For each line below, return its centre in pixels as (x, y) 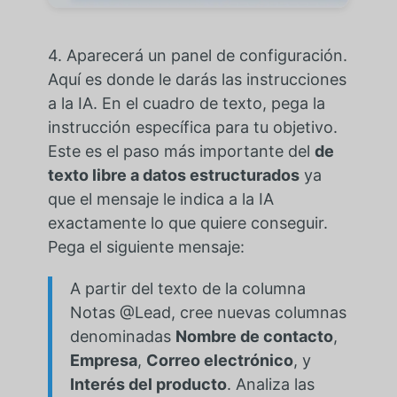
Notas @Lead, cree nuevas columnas (208, 313)
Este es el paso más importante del (179, 152)
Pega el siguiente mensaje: (146, 247)
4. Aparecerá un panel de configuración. (197, 56)
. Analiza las (270, 385)
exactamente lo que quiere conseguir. (187, 223)
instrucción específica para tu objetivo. (192, 128)
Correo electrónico (219, 361)
